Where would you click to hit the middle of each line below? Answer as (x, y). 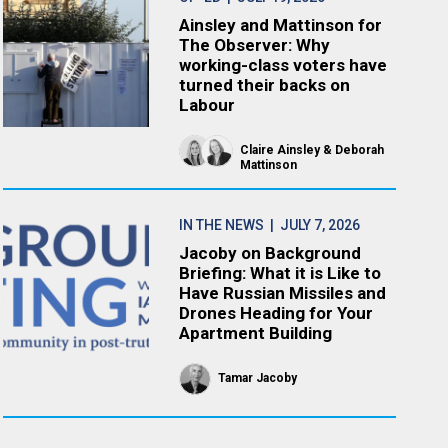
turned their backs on (265, 85)
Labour (207, 105)
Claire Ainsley (280, 150)
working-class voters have (283, 65)
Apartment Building (256, 333)
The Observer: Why (255, 45)
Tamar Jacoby (258, 378)
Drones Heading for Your (276, 313)
